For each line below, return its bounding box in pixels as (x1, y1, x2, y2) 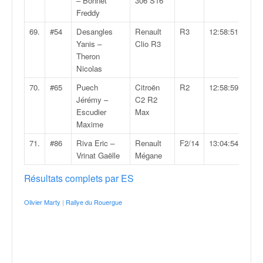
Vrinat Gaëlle (76, 150, 120, 161)
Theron (76, 50, 100, 62)
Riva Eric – (76, 137, 114, 149)
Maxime (76, 119, 103, 130)
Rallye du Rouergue (66, 197, 122, 207)
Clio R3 (135, 38, 161, 49)
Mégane (135, 150, 162, 161)
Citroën (135, 82, 160, 93)
